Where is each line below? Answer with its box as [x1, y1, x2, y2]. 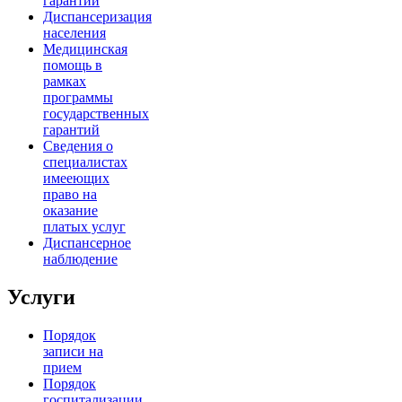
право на [43, 187, 97, 203]
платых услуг [43, 219, 126, 235]
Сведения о [43, 138, 113, 154]
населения [43, 25, 106, 41]
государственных [43, 106, 149, 122]
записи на [43, 343, 103, 359]
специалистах [43, 154, 127, 170]
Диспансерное [43, 235, 131, 251]
